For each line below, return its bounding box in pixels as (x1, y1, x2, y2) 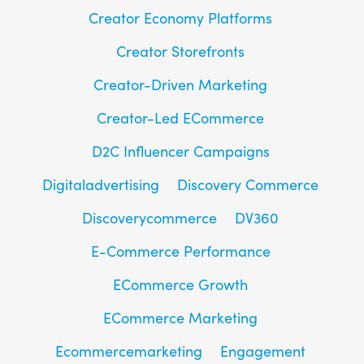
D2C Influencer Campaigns (91, 141, 270, 161)
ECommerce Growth (113, 274, 248, 294)
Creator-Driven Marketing (93, 74, 267, 94)
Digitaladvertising (42, 174, 159, 194)
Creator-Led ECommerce (97, 107, 264, 128)
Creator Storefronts (116, 41, 245, 61)
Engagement (220, 340, 305, 361)
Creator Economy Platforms (89, 7, 272, 28)
